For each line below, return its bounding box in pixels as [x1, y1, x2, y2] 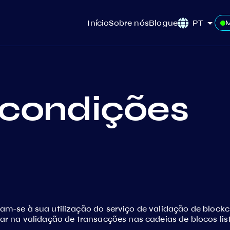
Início [87, 17, 109, 28]
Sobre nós [109, 17, 149, 28]
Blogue [149, 17, 178, 28]
